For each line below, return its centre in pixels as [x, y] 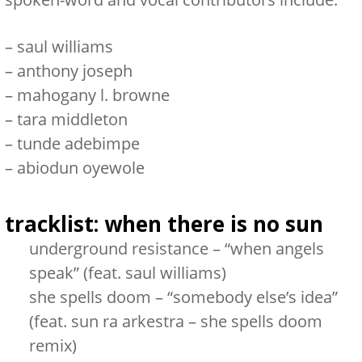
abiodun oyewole [80, 168]
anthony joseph [74, 71]
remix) [53, 345]
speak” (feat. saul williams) [127, 273]
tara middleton [72, 119]
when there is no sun [213, 224]
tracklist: [54, 224]
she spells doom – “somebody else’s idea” [183, 297]
